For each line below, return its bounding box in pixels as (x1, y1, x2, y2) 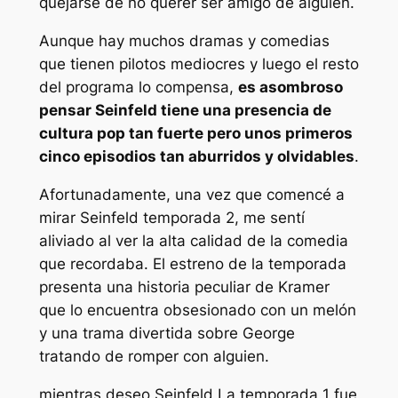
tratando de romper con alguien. (38, 347, 269, 366)
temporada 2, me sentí (142, 209, 305, 227)
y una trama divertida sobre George (38, 324, 295, 343)
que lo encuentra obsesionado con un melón (38, 301, 356, 320)
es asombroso (237, 78, 343, 97)
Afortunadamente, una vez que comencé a (38, 186, 345, 204)
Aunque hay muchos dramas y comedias (38, 32, 330, 51)
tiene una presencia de (160, 101, 331, 120)
